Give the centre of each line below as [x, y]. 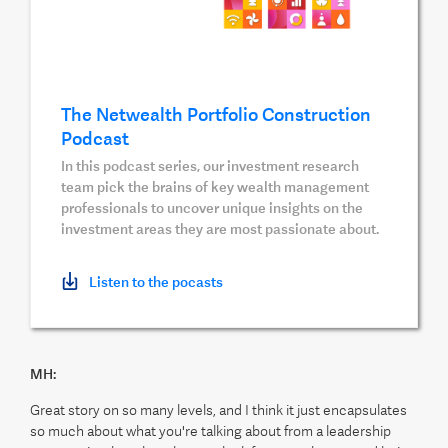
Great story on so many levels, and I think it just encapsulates [218, 410]
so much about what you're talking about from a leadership [210, 431]
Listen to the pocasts [156, 282]
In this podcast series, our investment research [210, 166]
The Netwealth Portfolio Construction [216, 114]
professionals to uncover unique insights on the [212, 208]
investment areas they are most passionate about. [220, 229]
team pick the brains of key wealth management [215, 187]
